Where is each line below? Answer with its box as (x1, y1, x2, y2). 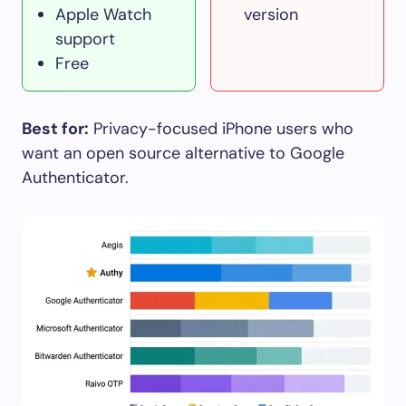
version (244, 3, 298, 25)
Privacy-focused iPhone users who (89, 117, 353, 140)
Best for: (22, 117, 89, 140)
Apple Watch (55, 3, 151, 25)
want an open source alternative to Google (22, 141, 344, 164)
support (55, 27, 115, 50)
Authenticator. (22, 166, 129, 188)
